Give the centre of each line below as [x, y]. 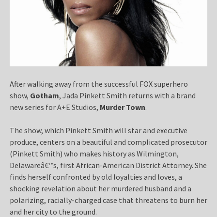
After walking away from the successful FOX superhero [99, 84]
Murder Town [123, 107]
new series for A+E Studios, [55, 107]
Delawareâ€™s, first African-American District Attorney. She [108, 165]
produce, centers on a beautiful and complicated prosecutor [108, 142]
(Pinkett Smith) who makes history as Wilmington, [94, 153]
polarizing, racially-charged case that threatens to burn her [108, 200]
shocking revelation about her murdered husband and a [101, 188]
